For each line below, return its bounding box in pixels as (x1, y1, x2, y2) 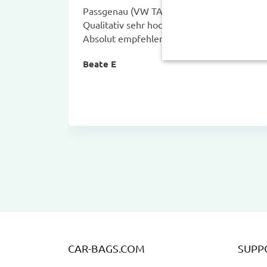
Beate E (83, 57, 116, 70)
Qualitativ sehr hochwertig (83, 18, 195, 30)
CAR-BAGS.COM (68, 241, 145, 254)
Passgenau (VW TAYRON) (83, 4, 191, 17)
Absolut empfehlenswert (83, 32, 188, 44)
